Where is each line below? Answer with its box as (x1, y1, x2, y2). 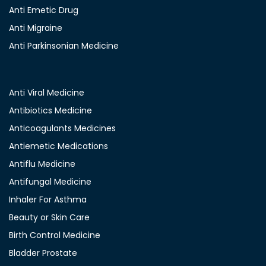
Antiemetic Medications (9, 140, 108, 152)
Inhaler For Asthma (9, 194, 87, 205)
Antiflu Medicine (9, 158, 75, 170)
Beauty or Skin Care (9, 211, 90, 223)
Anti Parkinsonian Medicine (9, 40, 119, 52)
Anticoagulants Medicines (9, 122, 116, 134)
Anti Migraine (9, 22, 62, 34)
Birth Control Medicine (9, 229, 100, 241)
